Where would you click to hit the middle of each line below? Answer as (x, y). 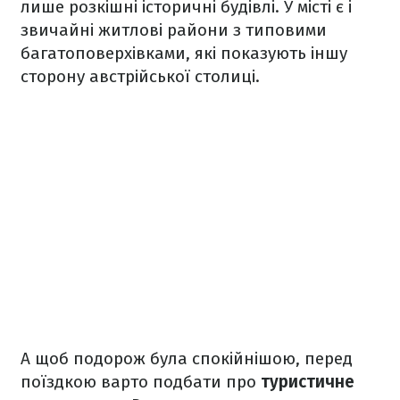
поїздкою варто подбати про (141, 381)
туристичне (308, 381)
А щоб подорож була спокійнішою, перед (187, 358)
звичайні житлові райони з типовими (174, 29)
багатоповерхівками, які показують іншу (184, 53)
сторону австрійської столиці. (142, 76)
